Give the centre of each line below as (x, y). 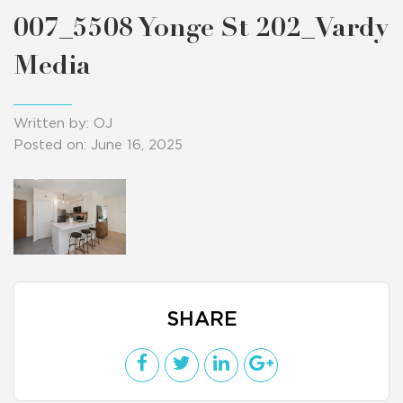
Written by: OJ (63, 124)
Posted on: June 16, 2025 (98, 145)
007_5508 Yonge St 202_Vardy (201, 30)
